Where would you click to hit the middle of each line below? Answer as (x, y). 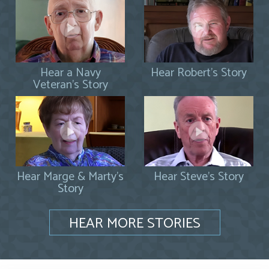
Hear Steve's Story (199, 177)
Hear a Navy (70, 73)
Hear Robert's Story (199, 73)
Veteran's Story (70, 85)
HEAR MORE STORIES (134, 223)
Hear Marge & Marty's (70, 177)
